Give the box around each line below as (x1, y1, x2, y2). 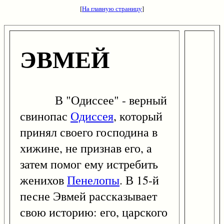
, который (113, 108, 162, 124)
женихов (20, 172, 67, 188)
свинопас (20, 108, 70, 124)
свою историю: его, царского (20, 204, 167, 220)
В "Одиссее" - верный (20, 92, 167, 108)
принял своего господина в (20, 124, 157, 140)
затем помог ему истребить (20, 156, 158, 172)
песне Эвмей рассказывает (20, 188, 157, 204)
